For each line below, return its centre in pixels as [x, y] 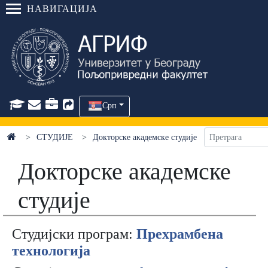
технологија [51, 251]
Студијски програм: [74, 234]
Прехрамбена [180, 234]
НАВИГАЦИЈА [62, 9]
